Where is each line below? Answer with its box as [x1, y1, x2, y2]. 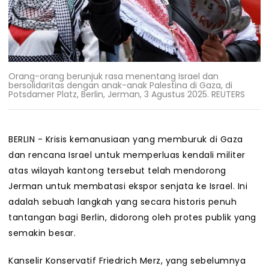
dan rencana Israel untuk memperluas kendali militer [8, 149, 246, 162]
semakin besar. [8, 227, 76, 240]
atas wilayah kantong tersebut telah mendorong [8, 165, 226, 177]
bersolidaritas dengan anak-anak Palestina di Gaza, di [8, 79, 232, 91]
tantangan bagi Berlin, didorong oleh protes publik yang [8, 211, 256, 224]
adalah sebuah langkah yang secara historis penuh [8, 196, 237, 208]
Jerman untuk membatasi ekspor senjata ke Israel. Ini [8, 180, 247, 193]
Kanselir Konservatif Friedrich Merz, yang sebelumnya [8, 255, 246, 267]
